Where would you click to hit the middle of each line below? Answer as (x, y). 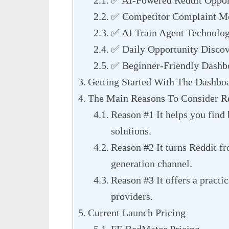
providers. (132, 197)
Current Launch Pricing (137, 213)
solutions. (131, 131)
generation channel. (152, 164)
